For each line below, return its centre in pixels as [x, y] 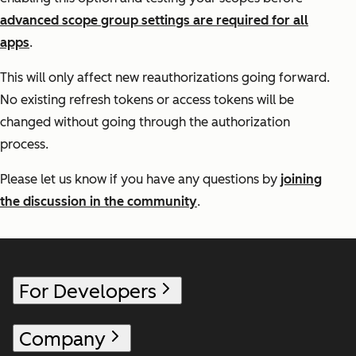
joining [301, 180]
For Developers [88, 292]
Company [62, 339]
